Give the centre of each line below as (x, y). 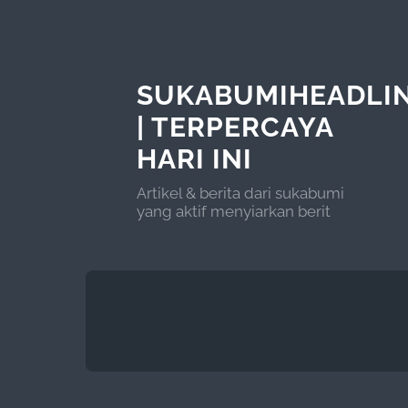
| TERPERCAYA (235, 127)
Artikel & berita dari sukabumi (240, 193)
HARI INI (194, 158)
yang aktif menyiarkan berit (233, 211)
